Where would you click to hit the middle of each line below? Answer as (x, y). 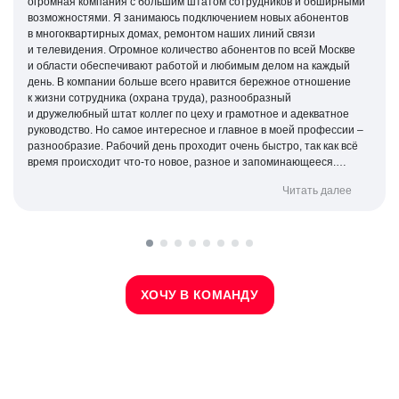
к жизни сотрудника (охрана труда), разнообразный (159, 98)
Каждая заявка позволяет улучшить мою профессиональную (182, 179)
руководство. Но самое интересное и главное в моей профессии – (61, 130)
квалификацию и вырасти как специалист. (133, 195)
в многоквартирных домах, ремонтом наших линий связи (171, 34)
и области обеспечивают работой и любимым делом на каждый (114, 66)
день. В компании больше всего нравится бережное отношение (42, 82)
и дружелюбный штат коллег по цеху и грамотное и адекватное (122, 114)
